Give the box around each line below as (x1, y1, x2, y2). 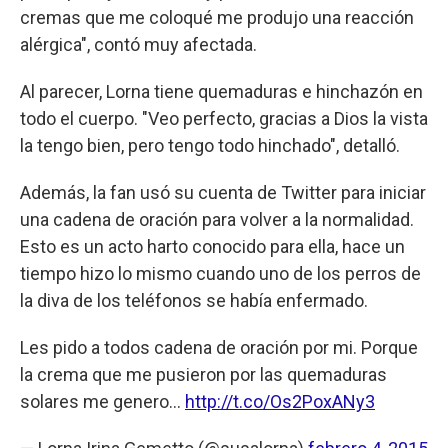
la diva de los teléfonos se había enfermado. (20, 289, 368, 311)
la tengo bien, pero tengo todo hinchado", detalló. (20, 134, 400, 156)
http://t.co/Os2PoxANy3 (185, 390, 375, 412)
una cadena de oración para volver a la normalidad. (20, 208, 414, 230)
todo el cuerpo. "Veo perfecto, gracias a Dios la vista (20, 107, 428, 129)
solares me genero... (20, 390, 185, 412)
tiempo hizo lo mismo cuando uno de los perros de (20, 262, 421, 284)
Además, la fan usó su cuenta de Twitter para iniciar (20, 181, 426, 203)
